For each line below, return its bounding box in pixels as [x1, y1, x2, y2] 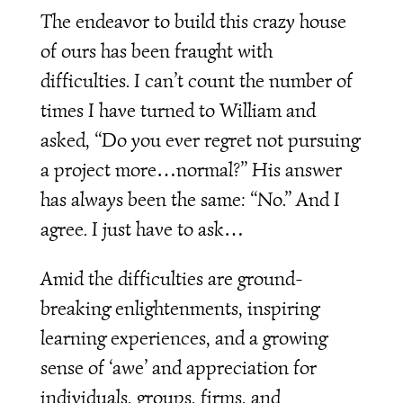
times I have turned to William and [40, 97, 316, 122]
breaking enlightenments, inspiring [40, 295, 319, 320]
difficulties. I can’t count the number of [40, 67, 353, 93]
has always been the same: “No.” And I [40, 186, 340, 211]
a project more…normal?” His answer [40, 157, 342, 182]
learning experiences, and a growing [40, 325, 327, 350]
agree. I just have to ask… [40, 216, 244, 241]
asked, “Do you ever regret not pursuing [40, 127, 360, 152]
